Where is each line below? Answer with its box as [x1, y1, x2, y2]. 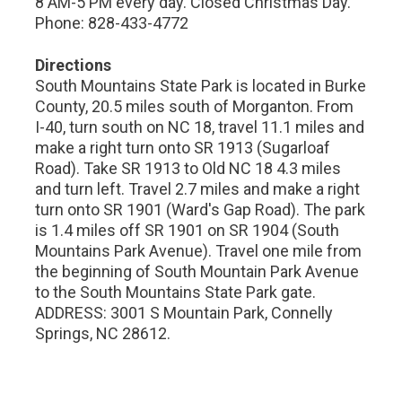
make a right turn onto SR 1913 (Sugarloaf [35, 137, 331, 157]
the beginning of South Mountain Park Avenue [35, 261, 360, 281]
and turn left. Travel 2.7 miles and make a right [35, 179, 361, 198]
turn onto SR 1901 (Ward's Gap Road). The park [35, 199, 366, 219]
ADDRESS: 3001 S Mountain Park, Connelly [35, 302, 334, 322]
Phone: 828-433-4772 [35, 13, 189, 32]
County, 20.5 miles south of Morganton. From [35, 96, 354, 116]
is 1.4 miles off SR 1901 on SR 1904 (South [35, 220, 340, 240]
